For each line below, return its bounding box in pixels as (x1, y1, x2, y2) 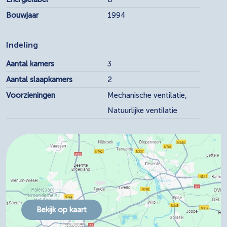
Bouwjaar (6, 10, 39, 20)
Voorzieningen (6, 90, 55, 100)
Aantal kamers (6, 59, 54, 68)
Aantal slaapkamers (6, 74, 72, 84)
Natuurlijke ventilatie (107, 105, 177, 115)
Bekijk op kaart (36, 205, 87, 214)
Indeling (6, 40, 38, 50)
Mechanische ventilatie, (107, 90, 187, 100)
